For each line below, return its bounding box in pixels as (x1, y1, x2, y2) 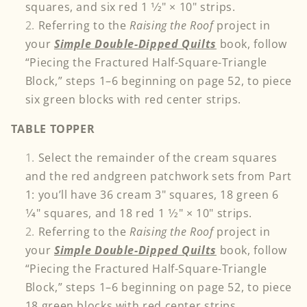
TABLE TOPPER (10, 121, 95, 136)
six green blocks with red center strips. (25, 91, 241, 107)
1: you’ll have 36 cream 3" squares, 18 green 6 (25, 187, 279, 203)
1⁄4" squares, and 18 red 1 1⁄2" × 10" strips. (25, 206, 253, 221)
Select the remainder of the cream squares (38, 150, 278, 166)
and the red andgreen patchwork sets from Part (25, 169, 293, 184)
